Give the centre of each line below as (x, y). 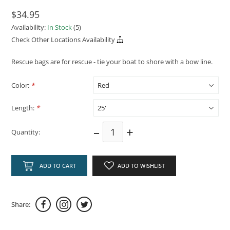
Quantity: (26, 132)
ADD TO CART (57, 166)
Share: (21, 204)
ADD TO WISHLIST (141, 166)
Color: (21, 85)
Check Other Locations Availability (63, 39)
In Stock (60, 27)
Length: (24, 108)
